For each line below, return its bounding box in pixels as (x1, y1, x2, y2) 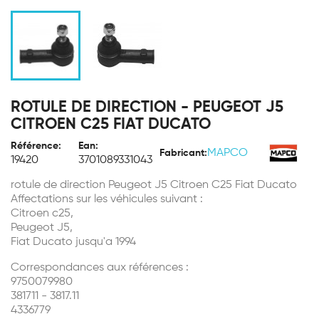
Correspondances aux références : (11, 262, 189, 273)
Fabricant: (159, 148, 207, 158)
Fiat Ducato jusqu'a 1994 (11, 236, 136, 248)
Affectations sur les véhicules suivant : (11, 194, 203, 205)
